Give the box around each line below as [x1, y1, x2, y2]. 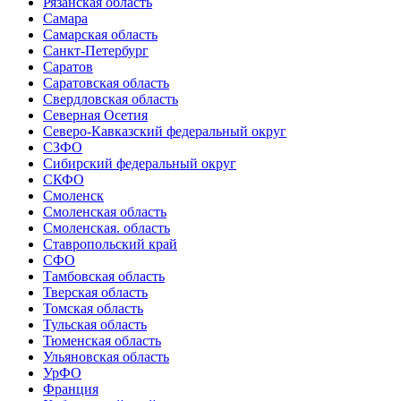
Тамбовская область [43, 269, 165, 285]
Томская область [43, 301, 143, 317]
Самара [43, 11, 88, 27]
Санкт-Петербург [43, 43, 149, 59]
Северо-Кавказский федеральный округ [43, 124, 286, 140]
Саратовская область [43, 75, 169, 91]
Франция [43, 381, 98, 397]
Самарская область [43, 27, 158, 43]
